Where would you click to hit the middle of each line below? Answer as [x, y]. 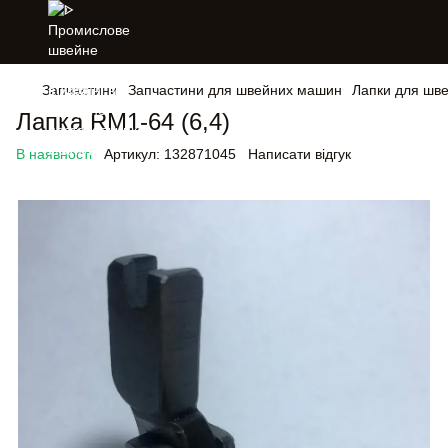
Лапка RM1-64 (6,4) [123, 121]
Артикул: [132, 154]
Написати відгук [299, 154]
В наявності [54, 154]
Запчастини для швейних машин [235, 90]
